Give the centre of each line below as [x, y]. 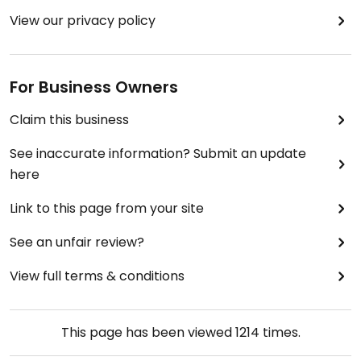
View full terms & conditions [97, 276]
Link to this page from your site [107, 209]
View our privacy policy [83, 21]
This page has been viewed [148, 333]
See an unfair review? [77, 243]
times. [280, 333]
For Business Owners [94, 87]
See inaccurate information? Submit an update [158, 154]
